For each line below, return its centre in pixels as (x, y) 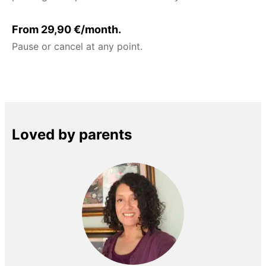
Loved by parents (72, 135)
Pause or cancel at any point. (77, 47)
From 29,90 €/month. (66, 30)
